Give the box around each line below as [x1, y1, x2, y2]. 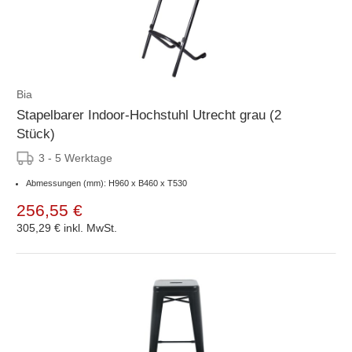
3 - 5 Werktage [38, 151, 112, 164]
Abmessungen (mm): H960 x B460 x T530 [26, 178, 187, 188]
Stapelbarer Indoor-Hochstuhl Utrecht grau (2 [16, 107, 281, 123]
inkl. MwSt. [64, 221, 117, 234]
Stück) [16, 126, 55, 141]
